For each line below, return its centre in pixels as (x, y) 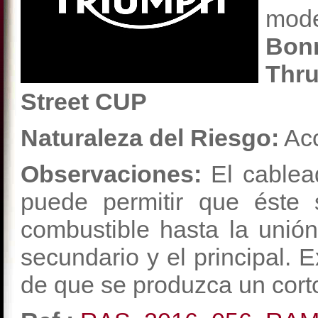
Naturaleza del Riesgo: (150, 138)
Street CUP (84, 102)
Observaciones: (111, 174)
